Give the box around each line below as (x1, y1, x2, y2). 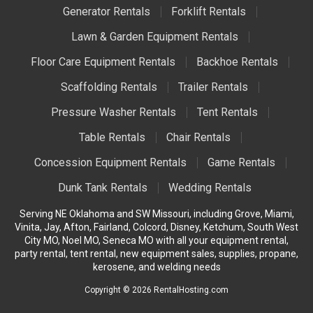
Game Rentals (207, 156, 275, 170)
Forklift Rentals (171, 5, 246, 19)
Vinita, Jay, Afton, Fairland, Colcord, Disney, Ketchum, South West (15, 221, 298, 233)
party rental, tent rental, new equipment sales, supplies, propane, (15, 248, 298, 260)
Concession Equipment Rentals (34, 156, 187, 170)
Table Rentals (78, 131, 145, 145)
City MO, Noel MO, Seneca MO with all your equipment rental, (24, 235, 289, 247)
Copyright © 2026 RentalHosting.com (85, 285, 228, 296)
